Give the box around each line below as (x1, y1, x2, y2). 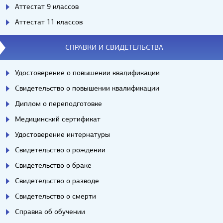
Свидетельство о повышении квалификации (15, 84, 159, 93)
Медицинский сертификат (15, 114, 101, 124)
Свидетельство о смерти (15, 192, 96, 201)
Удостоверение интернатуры (15, 130, 110, 139)
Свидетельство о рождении (15, 145, 106, 155)
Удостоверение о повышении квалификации (15, 68, 160, 78)
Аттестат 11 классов (15, 17, 83, 27)
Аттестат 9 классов (15, 2, 79, 11)
